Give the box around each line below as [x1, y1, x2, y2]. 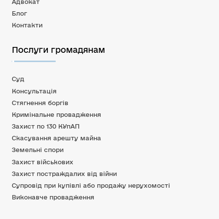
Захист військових [12, 158, 73, 165]
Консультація [12, 87, 57, 94]
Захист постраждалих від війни [12, 170, 117, 177]
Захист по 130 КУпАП [12, 123, 80, 130]
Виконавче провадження [12, 194, 94, 201]
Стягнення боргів [12, 99, 68, 106]
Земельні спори [12, 146, 64, 153]
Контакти [12, 22, 43, 29]
